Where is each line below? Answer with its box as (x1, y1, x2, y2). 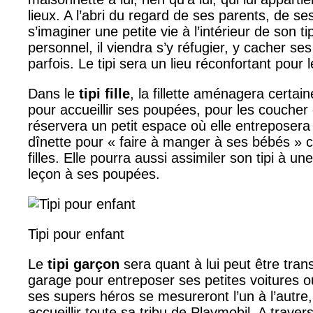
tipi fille (79, 85, 130, 101)
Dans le (28, 85, 79, 101)
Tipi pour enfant (28, 226, 124, 242)
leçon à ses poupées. (28, 166, 160, 182)
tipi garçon (43, 256, 119, 272)
